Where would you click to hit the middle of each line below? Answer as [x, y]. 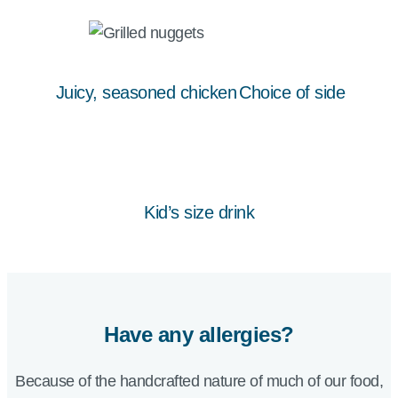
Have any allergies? [199, 335]
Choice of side [292, 93]
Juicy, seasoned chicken [146, 93]
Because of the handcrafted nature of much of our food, [199, 382]
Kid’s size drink [199, 213]
